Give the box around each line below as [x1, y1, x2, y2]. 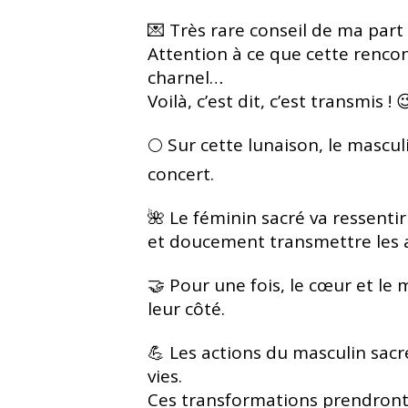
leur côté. [148, 296, 225, 321]
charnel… [148, 65, 223, 89]
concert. [148, 161, 214, 186]
